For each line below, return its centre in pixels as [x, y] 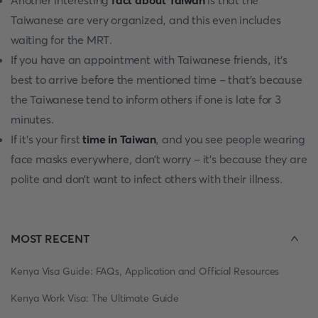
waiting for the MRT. [62, 40]
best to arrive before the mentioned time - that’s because [157, 79]
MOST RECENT [50, 238]
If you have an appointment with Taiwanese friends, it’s [149, 60]
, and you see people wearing [230, 139]
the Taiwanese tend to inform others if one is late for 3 [146, 99]
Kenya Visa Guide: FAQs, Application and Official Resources [145, 271]
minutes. [33, 119]
